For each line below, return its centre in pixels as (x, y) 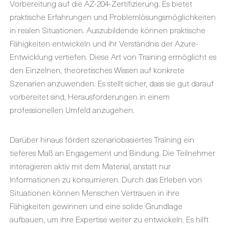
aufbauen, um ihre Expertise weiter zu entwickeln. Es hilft (109, 219)
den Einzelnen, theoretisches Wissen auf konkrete (97, 70)
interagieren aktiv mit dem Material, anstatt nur (90, 166)
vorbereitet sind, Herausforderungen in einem (90, 96)
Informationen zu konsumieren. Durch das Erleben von (106, 179)
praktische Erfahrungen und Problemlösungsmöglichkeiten (113, 16)
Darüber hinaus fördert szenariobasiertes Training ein (102, 139)
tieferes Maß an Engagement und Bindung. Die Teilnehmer (112, 152)
